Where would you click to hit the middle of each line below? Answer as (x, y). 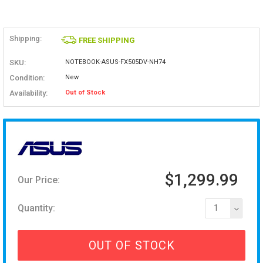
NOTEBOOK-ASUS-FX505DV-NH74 (115, 62)
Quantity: (36, 208)
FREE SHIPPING (107, 41)
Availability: (28, 93)
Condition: (27, 77)
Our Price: (39, 180)
